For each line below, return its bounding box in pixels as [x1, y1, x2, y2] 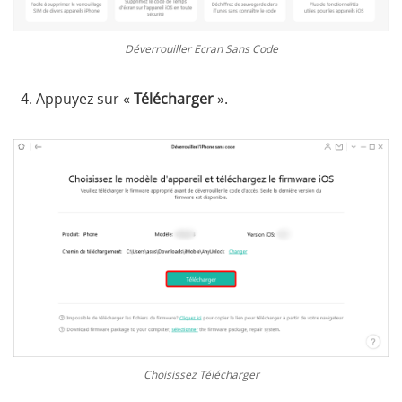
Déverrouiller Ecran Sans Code [124, 41, 278, 57]
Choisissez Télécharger [143, 366, 259, 381]
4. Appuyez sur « [13, 89, 134, 109]
